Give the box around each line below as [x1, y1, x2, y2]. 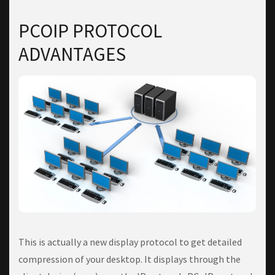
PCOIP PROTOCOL [18, 18, 162, 42]
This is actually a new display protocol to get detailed [18, 236, 242, 249]
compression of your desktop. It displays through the [18, 253, 241, 266]
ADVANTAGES [18, 42, 126, 66]
